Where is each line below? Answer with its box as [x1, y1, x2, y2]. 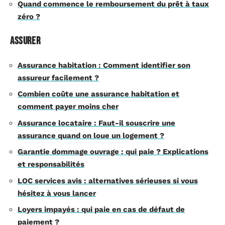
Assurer [10, 35, 41, 47]
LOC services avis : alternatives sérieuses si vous [18, 176, 198, 185]
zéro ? [18, 12, 40, 21]
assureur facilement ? [18, 73, 99, 82]
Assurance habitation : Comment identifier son [18, 60, 190, 70]
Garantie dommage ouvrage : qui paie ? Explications [18, 147, 208, 156]
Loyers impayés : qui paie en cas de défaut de [18, 205, 185, 214]
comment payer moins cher [18, 102, 119, 111]
